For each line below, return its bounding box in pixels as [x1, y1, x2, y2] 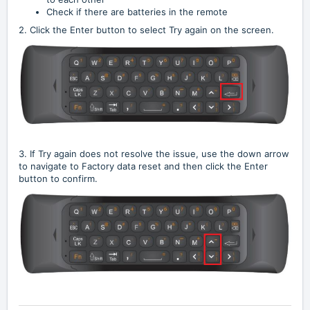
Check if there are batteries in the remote [46, 6, 228, 17]
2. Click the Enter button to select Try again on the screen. [19, 24, 274, 35]
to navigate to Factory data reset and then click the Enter [19, 161, 268, 172]
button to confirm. [19, 173, 98, 185]
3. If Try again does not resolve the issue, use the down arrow [19, 148, 289, 160]
